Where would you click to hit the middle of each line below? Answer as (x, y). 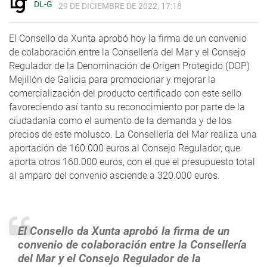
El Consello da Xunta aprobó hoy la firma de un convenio (128, 39)
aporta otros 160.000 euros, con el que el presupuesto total (132, 162)
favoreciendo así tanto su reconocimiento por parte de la (127, 107)
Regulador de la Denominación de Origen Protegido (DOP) (129, 66)
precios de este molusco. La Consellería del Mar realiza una (133, 135)
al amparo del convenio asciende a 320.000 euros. (117, 176)
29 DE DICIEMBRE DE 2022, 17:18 (120, 7)
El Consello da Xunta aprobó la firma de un (124, 231)
